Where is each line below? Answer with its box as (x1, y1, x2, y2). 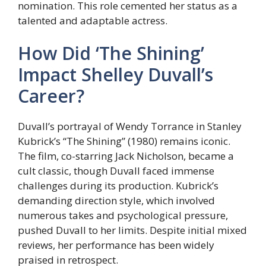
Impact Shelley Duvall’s (18, 62, 213, 87)
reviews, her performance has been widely (18, 238, 214, 252)
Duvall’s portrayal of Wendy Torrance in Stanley (18, 119, 242, 134)
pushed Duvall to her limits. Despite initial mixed (18, 223, 247, 237)
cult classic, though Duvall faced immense (18, 164, 214, 178)
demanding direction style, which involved (18, 194, 215, 208)
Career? (18, 84, 84, 109)
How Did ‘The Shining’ (18, 41, 204, 66)
